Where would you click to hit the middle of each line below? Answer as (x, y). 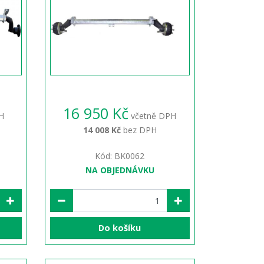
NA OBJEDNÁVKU (120, 170)
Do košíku (120, 228)
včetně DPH (153, 115)
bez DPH (138, 130)
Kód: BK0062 (120, 156)
